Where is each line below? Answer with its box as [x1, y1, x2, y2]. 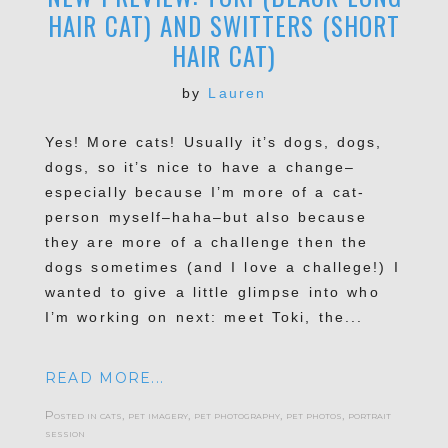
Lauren [208, 84, 267, 101]
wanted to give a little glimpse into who [44, 283, 380, 300]
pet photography [193, 406, 280, 422]
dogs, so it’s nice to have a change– [44, 158, 356, 175]
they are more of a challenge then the [44, 233, 369, 250]
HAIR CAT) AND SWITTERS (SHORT [48, 6, 400, 44]
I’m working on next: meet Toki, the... [44, 308, 364, 325]
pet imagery [127, 406, 188, 422]
